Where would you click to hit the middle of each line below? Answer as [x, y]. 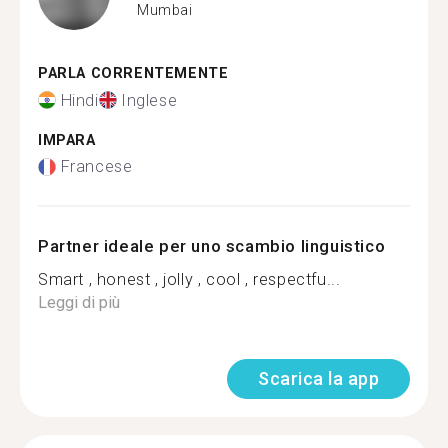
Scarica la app [318, 378]
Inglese [149, 100]
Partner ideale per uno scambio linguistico [212, 246]
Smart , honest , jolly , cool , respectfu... [189, 279]
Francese [96, 166]
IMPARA [67, 140]
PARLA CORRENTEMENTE [133, 73]
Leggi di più [79, 302]
